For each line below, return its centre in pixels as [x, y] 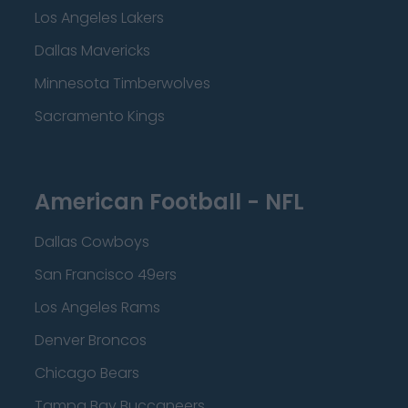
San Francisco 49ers [106, 275]
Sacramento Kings [100, 116]
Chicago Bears [87, 373]
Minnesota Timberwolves [122, 83]
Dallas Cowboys [92, 242]
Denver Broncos [91, 340]
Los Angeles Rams [97, 307]
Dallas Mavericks [92, 51]
